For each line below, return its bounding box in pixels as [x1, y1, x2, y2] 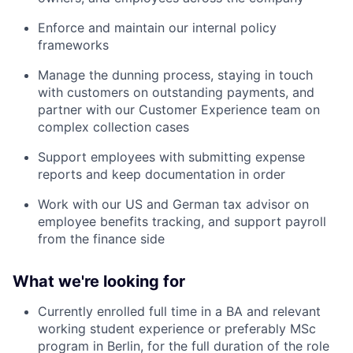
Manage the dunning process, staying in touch [38, 66, 313, 83]
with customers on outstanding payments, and [38, 84, 314, 100]
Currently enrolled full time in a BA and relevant [38, 303, 321, 319]
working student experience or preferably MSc [38, 320, 316, 336]
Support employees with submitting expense [38, 148, 305, 165]
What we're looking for [13, 271, 185, 291]
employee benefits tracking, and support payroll [38, 213, 326, 229]
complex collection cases [38, 118, 189, 135]
